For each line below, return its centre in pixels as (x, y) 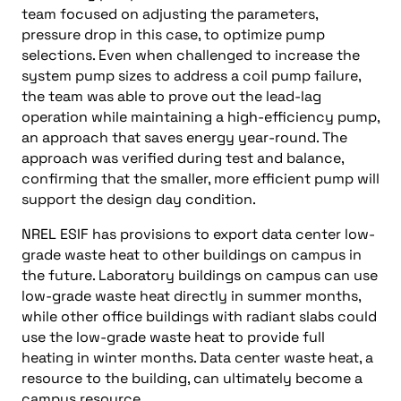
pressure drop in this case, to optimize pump (173, 34)
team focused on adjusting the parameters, (170, 14)
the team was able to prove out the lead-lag (171, 96)
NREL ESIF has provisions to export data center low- (198, 234)
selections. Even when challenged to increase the (191, 55)
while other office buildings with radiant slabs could (199, 316)
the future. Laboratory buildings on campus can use (200, 275)
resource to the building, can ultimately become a (192, 378)
